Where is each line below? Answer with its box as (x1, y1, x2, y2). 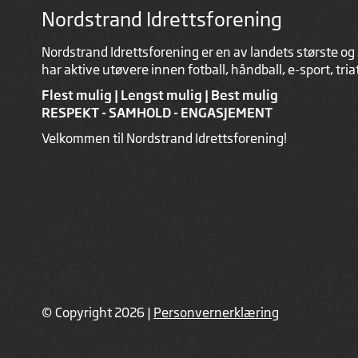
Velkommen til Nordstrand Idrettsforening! (42, 129, 287, 146)
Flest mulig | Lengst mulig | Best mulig (42, 86, 278, 103)
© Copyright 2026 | (42, 304, 153, 320)
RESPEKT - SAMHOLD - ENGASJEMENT (42, 104, 272, 121)
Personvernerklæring (153, 304, 279, 320)
